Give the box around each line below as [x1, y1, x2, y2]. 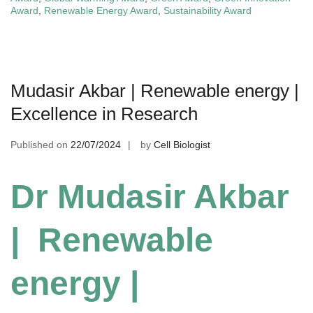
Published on [10, 138, 71, 150]
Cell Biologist [154, 138, 210, 150]
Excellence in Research [10, 103, 198, 124]
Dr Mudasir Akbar [10, 177, 289, 215]
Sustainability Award [163, 4, 252, 16]
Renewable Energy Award [44, 4, 158, 16]
